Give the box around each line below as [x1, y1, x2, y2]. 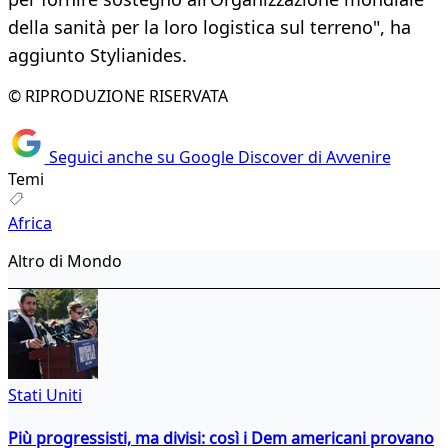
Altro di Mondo [8, 249, 122, 272]
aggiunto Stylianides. [8, 43, 187, 68]
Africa [8, 211, 52, 234]
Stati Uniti [8, 383, 82, 406]
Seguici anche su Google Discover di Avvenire [44, 145, 391, 168]
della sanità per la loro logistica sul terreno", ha [8, 15, 411, 40]
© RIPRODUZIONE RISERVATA [8, 85, 228, 108]
